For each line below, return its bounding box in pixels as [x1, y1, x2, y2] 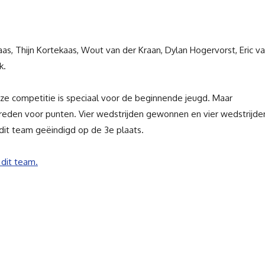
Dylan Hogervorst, [165, 44, 240, 56]
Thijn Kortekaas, [15, 44, 81, 56]
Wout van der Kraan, [81, 44, 165, 56]
